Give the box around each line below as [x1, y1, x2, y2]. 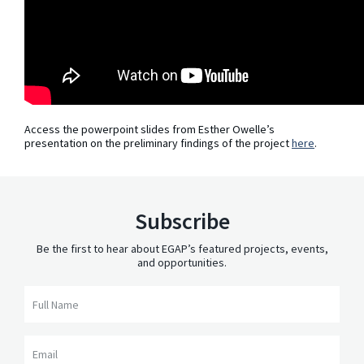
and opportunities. [137, 255, 227, 271]
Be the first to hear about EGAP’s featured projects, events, [36, 241, 328, 257]
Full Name [24, 284, 70, 300]
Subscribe [134, 206, 230, 236]
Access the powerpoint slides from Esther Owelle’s [24, 122, 275, 137]
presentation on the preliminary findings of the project [24, 136, 292, 151]
